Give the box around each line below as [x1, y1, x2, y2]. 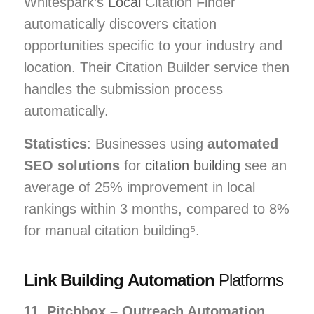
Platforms [214, 270, 284, 289]
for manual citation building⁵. [24, 222, 200, 238]
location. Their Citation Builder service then [24, 59, 289, 75]
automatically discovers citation [24, 15, 217, 32]
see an [240, 157, 287, 173]
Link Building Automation [24, 270, 214, 289]
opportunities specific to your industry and [24, 37, 282, 53]
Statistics [24, 135, 87, 151]
